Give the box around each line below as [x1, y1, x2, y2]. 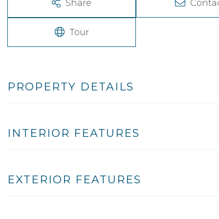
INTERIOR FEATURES [7, 126, 140, 140]
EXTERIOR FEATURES [7, 173, 141, 186]
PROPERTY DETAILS [7, 80, 134, 93]
